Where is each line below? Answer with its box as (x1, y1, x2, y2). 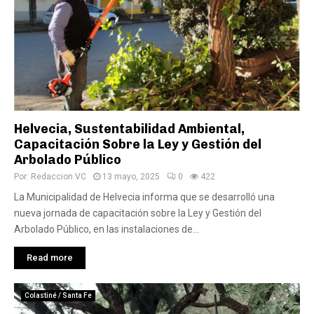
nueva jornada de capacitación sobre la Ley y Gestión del (14, 207, 261, 219)
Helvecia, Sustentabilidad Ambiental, (14, 121, 245, 137)
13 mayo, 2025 (102, 172, 160, 182)
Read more (27, 252, 73, 263)
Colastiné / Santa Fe (25, 292, 92, 299)
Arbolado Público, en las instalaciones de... (14, 224, 199, 235)
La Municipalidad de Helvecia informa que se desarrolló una (14, 191, 275, 203)
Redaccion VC (31, 172, 86, 182)
